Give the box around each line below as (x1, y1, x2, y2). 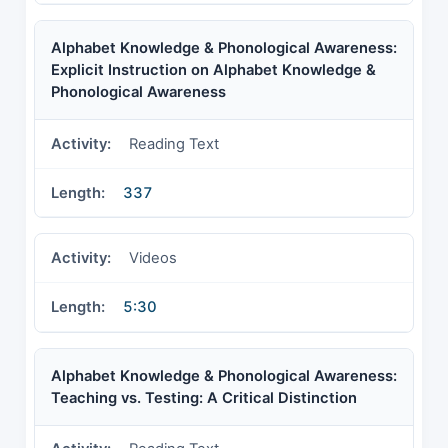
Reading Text (129, 135, 219, 154)
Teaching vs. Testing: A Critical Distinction (51, 388, 357, 407)
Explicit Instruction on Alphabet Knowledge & (51, 61, 376, 80)
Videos (129, 249, 177, 268)
